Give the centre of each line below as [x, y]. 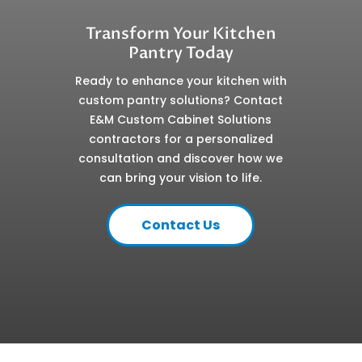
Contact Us [181, 225]
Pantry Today [181, 53]
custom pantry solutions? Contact [181, 100]
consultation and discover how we [181, 158]
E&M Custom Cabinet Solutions [181, 120]
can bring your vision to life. [181, 178]
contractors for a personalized [181, 139]
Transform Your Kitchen [181, 34]
